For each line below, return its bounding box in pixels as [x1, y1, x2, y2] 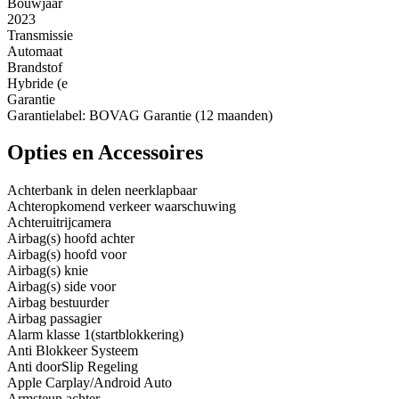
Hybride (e [7, 75, 68, 91]
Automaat [7, 43, 62, 59]
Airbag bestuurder [7, 295, 109, 311]
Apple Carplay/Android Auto [7, 375, 172, 391]
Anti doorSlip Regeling [7, 359, 138, 375]
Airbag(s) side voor [7, 279, 116, 295]
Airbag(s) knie [7, 263, 88, 279]
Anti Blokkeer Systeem [7, 343, 138, 359]
